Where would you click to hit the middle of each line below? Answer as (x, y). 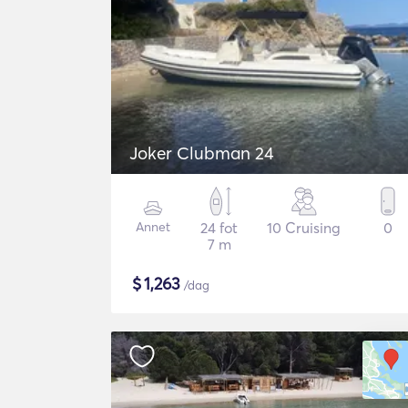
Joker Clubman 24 (202, 153)
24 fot (219, 228)
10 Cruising (304, 228)
